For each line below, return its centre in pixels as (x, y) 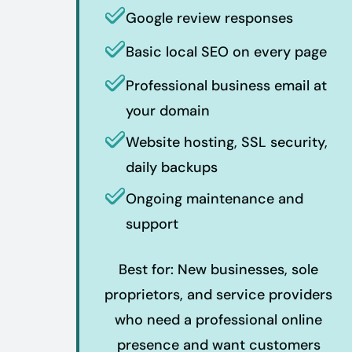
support (152, 224)
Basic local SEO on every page (226, 52)
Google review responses (209, 18)
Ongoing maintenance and (214, 198)
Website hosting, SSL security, (227, 142)
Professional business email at (226, 85)
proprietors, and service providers (218, 294)
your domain (168, 110)
